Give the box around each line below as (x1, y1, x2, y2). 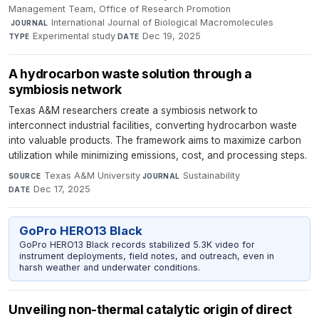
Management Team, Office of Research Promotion (9, 4, 231, 15)
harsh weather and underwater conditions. (19, 262, 200, 273)
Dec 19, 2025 (142, 31, 202, 42)
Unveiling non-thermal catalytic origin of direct (9, 301, 293, 317)
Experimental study (33, 31, 116, 42)
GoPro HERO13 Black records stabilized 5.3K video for (19, 239, 255, 251)
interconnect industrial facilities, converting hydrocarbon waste (9, 120, 297, 132)
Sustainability (183, 170, 241, 182)
